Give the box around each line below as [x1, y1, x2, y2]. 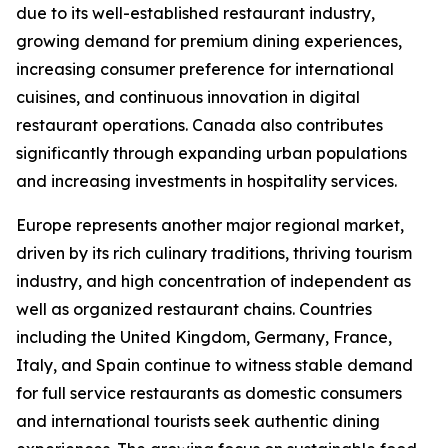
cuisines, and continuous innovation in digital [16, 87, 360, 108]
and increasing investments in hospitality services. [16, 171, 397, 192]
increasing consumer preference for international [16, 59, 394, 80]
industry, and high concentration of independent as [16, 271, 411, 292]
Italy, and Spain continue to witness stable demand [16, 355, 413, 376]
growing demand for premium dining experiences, [16, 31, 402, 52]
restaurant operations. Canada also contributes [16, 115, 383, 136]
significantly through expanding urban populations [16, 143, 407, 164]
